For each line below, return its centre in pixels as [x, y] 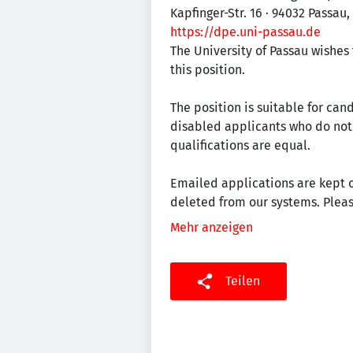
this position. [208, 70]
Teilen [243, 281]
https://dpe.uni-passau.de [245, 32]
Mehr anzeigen [212, 227]
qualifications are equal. [240, 145]
